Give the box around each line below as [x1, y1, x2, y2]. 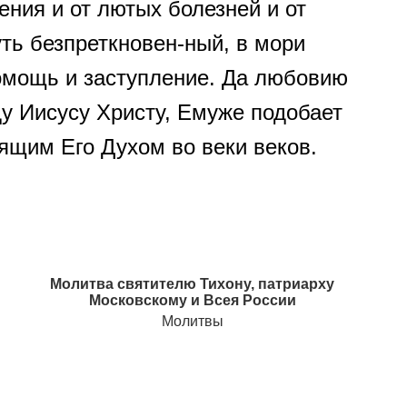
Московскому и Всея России [88, 293, 296, 309]
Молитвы [161, 313, 223, 330]
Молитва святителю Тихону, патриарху [50, 276, 335, 293]
